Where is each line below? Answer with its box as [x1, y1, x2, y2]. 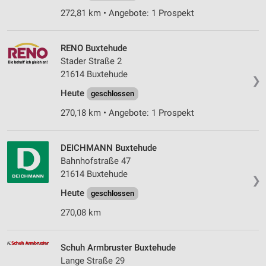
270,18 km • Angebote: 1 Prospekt [61, 107, 194, 119]
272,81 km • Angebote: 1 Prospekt [61, 8, 194, 19]
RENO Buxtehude [61, 43, 127, 54]
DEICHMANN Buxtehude [61, 142, 157, 154]
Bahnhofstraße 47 [61, 156, 131, 167]
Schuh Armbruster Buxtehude [61, 242, 176, 254]
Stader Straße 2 [61, 56, 122, 67]
